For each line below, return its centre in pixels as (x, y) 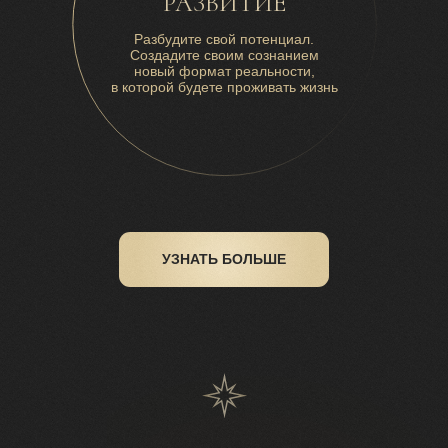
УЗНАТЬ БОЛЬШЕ (224, 258)
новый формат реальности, (224, 70)
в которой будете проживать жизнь (224, 86)
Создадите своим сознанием (224, 54)
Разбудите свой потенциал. (224, 38)
